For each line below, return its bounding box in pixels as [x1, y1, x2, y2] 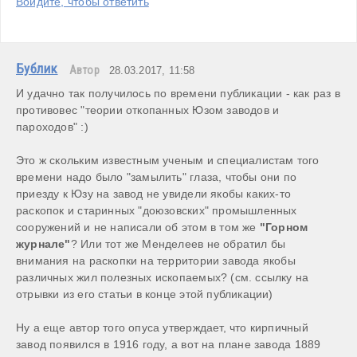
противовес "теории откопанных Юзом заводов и [16, 104, 280, 117]
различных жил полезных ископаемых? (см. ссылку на [16, 271, 309, 284]
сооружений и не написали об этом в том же [16, 221, 260, 234]
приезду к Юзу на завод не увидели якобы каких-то [16, 187, 292, 201]
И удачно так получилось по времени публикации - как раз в [16, 87, 340, 100]
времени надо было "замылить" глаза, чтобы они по [16, 171, 297, 184]
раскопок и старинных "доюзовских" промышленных [16, 204, 297, 218]
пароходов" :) [16, 120, 88, 134]
